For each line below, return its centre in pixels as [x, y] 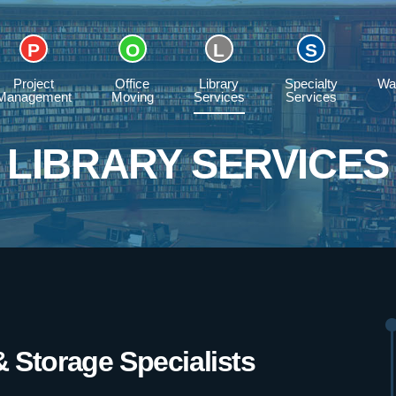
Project [33, 84]
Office [132, 84]
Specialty [311, 84]
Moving [132, 97]
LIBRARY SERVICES [198, 164]
